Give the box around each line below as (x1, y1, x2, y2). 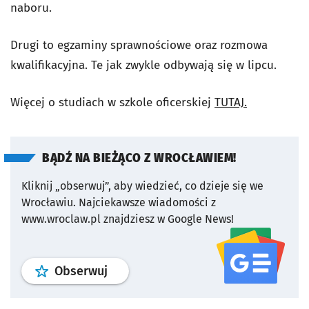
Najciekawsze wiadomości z (79, 196, 216, 209)
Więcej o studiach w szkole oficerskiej (10, 95, 215, 110)
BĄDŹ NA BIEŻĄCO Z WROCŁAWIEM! (42, 151, 237, 166)
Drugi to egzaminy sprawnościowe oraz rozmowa (10, 38, 268, 52)
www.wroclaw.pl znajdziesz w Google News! (21, 212, 234, 226)
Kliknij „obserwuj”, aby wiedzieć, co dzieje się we (21, 179, 263, 192)
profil (107, 263, 137, 278)
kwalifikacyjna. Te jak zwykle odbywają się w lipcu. (10, 58, 277, 72)
